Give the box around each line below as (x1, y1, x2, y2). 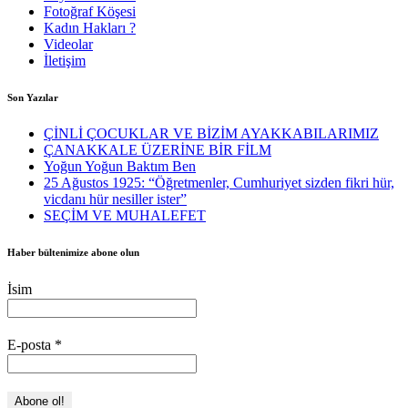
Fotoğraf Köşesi (44, 4, 136, 20)
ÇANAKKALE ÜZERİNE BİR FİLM (44, 142, 271, 158)
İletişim (44, 53, 86, 69)
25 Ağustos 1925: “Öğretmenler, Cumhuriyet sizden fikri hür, (44, 175, 394, 191)
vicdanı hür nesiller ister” (44, 191, 187, 208)
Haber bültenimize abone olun (7, 247, 139, 259)
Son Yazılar (7, 92, 58, 104)
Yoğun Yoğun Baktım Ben (44, 158, 196, 175)
